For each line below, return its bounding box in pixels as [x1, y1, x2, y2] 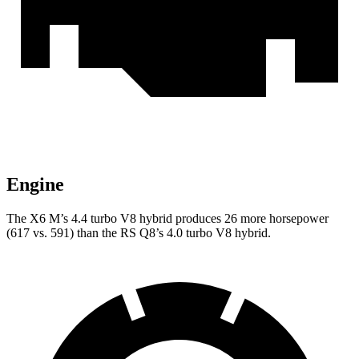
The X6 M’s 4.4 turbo [6, 212, 117, 226]
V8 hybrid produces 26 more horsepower [117, 212, 329, 226]
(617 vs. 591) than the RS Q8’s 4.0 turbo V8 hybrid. [6, 226, 271, 240]
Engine [6, 174, 64, 196]
